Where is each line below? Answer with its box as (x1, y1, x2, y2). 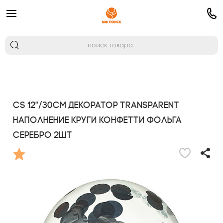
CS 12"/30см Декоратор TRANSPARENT (13, 100, 179, 111)
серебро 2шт (13, 130, 72, 140)
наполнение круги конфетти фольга (13, 115, 182, 125)
